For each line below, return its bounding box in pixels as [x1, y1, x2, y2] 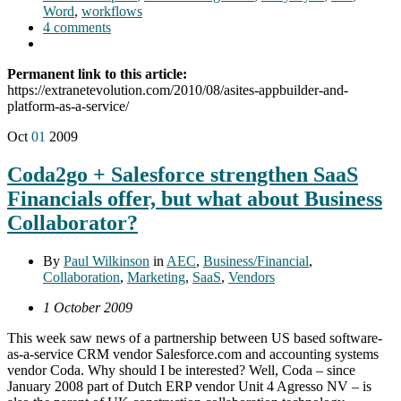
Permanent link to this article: [7, 66, 187, 82]
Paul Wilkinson [64, 253, 149, 269]
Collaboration [43, 269, 120, 286]
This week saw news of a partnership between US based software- [7, 330, 382, 346]
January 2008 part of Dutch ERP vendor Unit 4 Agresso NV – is [7, 379, 371, 395]
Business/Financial [203, 253, 309, 269]
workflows [81, 4, 142, 20]
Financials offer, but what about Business [7, 187, 382, 211]
